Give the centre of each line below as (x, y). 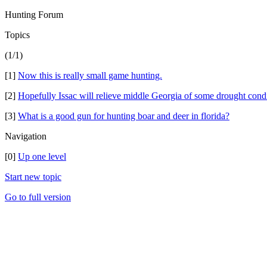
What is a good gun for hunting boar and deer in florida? (124, 116)
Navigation (26, 136)
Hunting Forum (34, 15)
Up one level (42, 156)
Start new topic (33, 177)
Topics (17, 35)
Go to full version (38, 197)
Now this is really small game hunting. (90, 75)
